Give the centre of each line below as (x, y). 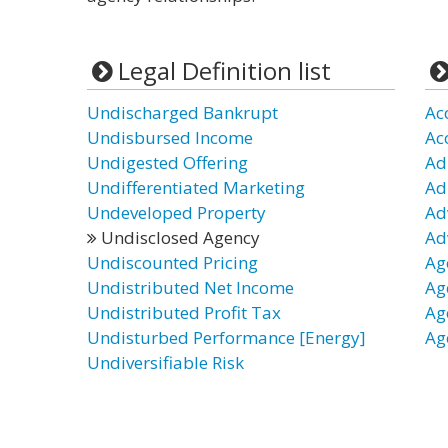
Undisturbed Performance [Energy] (226, 337)
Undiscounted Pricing (172, 262)
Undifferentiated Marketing (196, 187)
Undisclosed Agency (178, 237)
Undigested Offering (167, 162)
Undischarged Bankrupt (182, 112)
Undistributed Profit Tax (184, 312)
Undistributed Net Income (190, 287)
